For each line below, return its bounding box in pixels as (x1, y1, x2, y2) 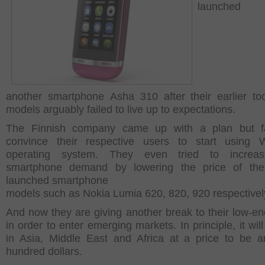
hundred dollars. (6, 245, 82, 257)
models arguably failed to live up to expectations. (6, 104, 235, 115)
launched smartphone (6, 174, 108, 186)
